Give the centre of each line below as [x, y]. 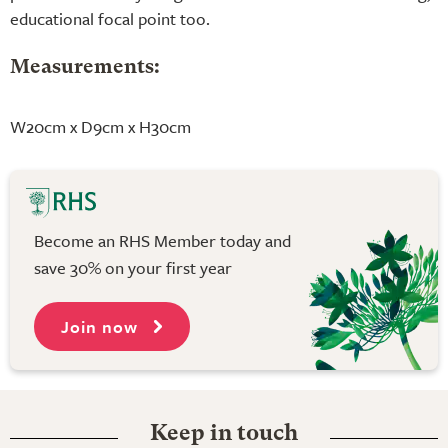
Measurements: [85, 67]
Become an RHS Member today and [162, 240]
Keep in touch [224, 434]
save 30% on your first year [133, 267]
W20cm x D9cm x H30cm [100, 126]
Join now [102, 327]
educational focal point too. [110, 18]
